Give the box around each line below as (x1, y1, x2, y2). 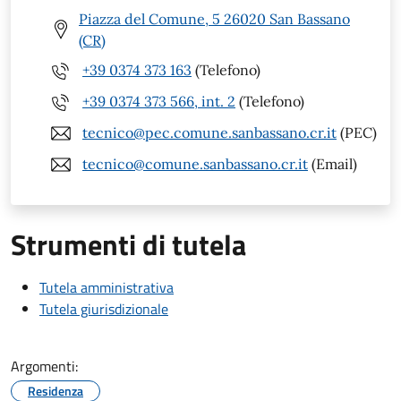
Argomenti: (11, 354, 78, 377)
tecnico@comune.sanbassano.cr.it (82, 155, 308, 174)
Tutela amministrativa (39, 276, 174, 298)
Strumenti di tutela (11, 222, 246, 266)
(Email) (308, 155, 357, 174)
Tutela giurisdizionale (39, 297, 168, 320)
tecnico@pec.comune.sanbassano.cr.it (82, 124, 337, 142)
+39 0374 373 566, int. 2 (82, 92, 235, 111)
